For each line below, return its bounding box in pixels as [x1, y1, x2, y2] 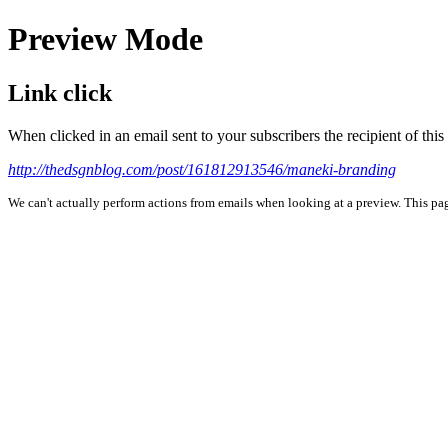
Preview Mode [8, 21, 203, 58]
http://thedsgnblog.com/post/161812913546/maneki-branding [8, 160, 396, 178]
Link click [8, 79, 112, 106]
